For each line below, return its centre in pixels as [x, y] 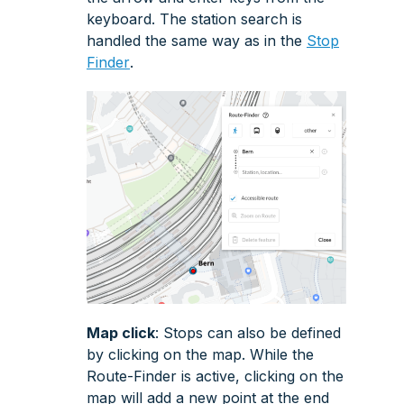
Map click [121, 333]
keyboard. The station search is [194, 18]
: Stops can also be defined [248, 333]
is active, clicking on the [260, 376]
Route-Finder [132, 376]
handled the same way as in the [197, 40]
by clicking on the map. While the [200, 355]
